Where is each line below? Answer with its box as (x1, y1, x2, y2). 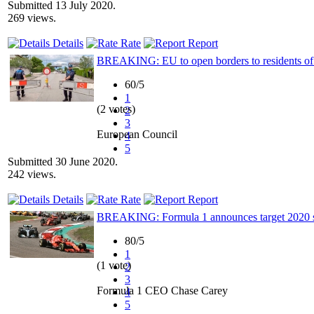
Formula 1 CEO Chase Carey (97, 284, 228, 296)
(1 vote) (97, 259, 131, 271)
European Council (97, 128, 177, 140)
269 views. (8, 11, 56, 24)
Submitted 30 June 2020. (8, 155, 118, 168)
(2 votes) (97, 102, 135, 115)
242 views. (8, 168, 56, 180)
